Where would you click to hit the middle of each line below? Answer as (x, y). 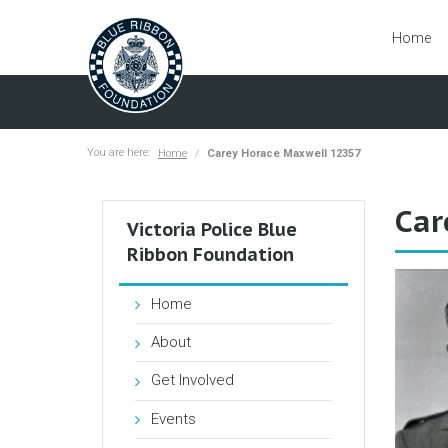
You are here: (118, 152)
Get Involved (192, 380)
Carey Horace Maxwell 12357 (283, 153)
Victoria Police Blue (212, 229)
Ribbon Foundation (210, 254)
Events (173, 418)
